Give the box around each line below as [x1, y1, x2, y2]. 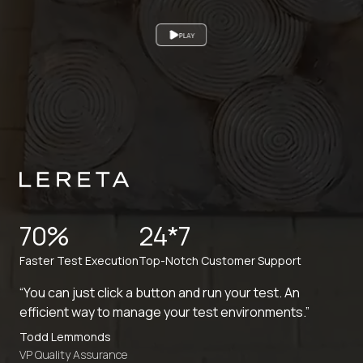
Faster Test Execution [19, 252, 139, 268]
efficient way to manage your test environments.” [19, 302, 310, 321]
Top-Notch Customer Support [139, 252, 301, 268]
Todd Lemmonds [19, 328, 111, 344]
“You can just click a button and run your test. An [19, 283, 300, 301]
